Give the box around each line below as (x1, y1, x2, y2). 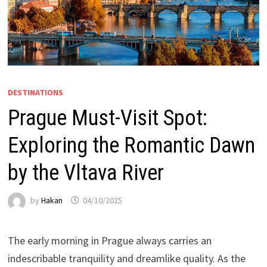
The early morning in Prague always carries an (7, 233, 212, 247)
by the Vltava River (7, 160, 164, 185)
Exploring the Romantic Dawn (7, 132, 255, 158)
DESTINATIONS (7, 86, 63, 98)
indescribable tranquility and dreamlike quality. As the (7, 251, 246, 265)
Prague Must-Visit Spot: (7, 105, 207, 131)
